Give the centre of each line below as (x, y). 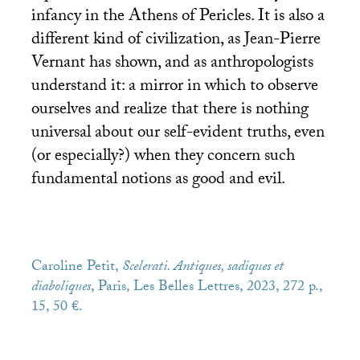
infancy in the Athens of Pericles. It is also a (178, 17)
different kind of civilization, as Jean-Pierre (176, 41)
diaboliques (61, 288)
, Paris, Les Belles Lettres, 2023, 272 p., (206, 288)
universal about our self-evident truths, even (178, 134)
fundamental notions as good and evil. (158, 180)
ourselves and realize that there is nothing (170, 110)
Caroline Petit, (76, 268)
